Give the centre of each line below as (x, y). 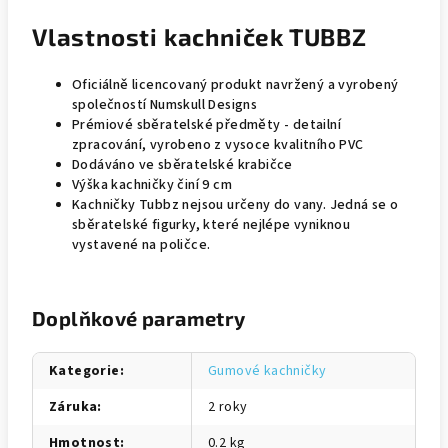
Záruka (73, 407)
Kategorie (84, 371)
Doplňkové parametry (139, 318)
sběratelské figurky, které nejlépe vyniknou (211, 225)
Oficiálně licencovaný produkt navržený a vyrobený (235, 85)
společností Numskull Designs (165, 105)
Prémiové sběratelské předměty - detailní (206, 125)
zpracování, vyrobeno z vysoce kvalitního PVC (218, 145)
